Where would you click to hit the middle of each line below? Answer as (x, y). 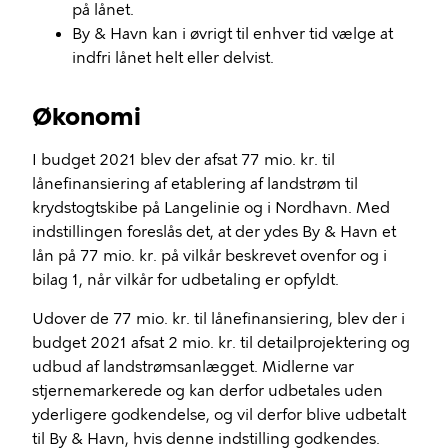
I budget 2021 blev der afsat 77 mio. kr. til (183, 160)
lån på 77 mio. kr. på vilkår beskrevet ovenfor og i (209, 256)
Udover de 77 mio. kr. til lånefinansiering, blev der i (218, 319)
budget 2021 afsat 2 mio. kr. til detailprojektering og (221, 343)
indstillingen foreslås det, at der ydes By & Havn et (214, 232)
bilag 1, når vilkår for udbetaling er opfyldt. (185, 280)
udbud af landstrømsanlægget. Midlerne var (193, 367)
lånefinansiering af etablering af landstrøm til (195, 184)
